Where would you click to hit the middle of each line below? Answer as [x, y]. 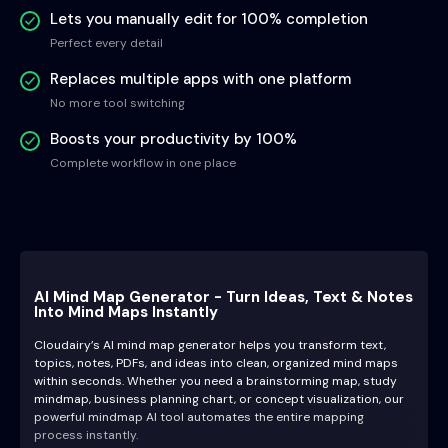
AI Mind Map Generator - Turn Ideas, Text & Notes [223, 297]
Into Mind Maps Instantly [126, 312]
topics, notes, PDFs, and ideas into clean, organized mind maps [216, 363]
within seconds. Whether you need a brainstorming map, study [215, 381]
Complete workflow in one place [143, 163]
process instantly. [86, 435]
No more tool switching [117, 103]
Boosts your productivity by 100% [173, 139]
